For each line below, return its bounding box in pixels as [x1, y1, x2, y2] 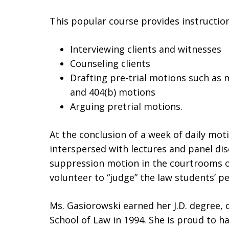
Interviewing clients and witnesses [70, 43, 221, 55]
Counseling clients [70, 57, 150, 70]
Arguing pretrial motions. [70, 100, 182, 112]
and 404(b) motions [70, 86, 155, 98]
